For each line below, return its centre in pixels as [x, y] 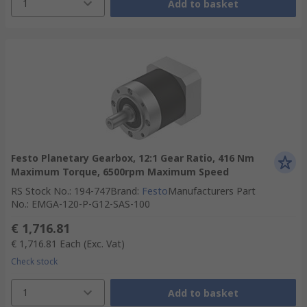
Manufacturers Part [212, 191]
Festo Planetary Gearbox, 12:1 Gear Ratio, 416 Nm [133, 158]
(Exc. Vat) [104, 244]
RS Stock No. [40, 191]
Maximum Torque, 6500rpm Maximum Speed [120, 172]
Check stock [34, 261]
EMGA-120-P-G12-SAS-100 [91, 204]
